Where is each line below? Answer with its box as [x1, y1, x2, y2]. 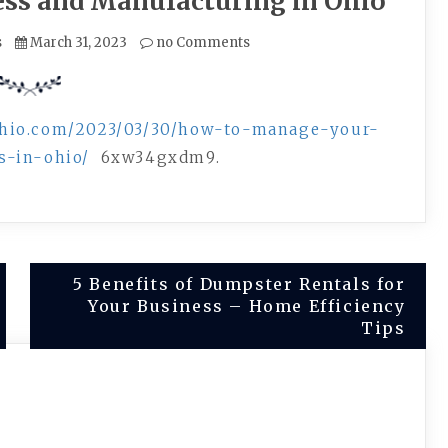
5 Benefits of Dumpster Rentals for [73, 274, 406, 294]
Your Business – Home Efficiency [88, 296, 406, 316]
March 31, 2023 [30, 34, 128, 51]
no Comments [153, 34, 251, 51]
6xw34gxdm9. [95, 148, 221, 167]
